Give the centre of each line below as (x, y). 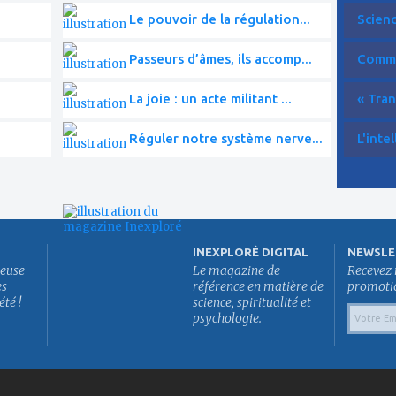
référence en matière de (258, 286)
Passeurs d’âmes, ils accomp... (221, 58)
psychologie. (227, 318)
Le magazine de (236, 270)
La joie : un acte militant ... (210, 98)
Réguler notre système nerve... (226, 138)
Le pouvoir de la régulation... (220, 19)
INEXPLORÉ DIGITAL (251, 251)
